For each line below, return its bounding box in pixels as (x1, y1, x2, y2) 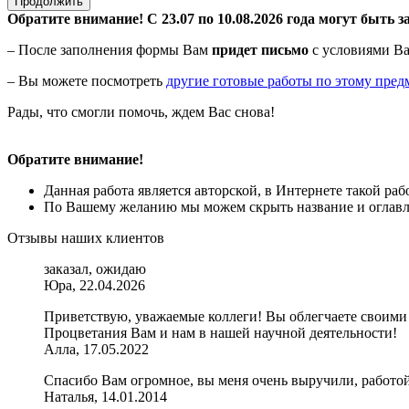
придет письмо (212, 42, 309, 58)
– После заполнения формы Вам (7, 42, 212, 58)
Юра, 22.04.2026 (44, 278, 145, 294)
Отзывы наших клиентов (7, 230, 164, 246)
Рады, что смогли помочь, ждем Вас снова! (7, 104, 275, 121)
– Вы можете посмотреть (7, 73, 166, 89)
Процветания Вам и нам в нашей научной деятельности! (44, 325, 397, 341)
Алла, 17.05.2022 (44, 341, 149, 358)
